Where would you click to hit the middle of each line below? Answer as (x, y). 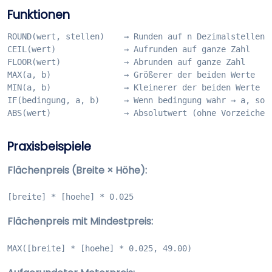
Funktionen (39, 15)
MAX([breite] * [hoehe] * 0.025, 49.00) (100, 248)
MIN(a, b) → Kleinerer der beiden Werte (134, 88)
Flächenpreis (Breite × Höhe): (77, 171)
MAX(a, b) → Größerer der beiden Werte (131, 75)
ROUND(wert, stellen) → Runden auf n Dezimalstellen (136, 37)
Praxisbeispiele (49, 147)
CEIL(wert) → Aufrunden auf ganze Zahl (129, 49)
